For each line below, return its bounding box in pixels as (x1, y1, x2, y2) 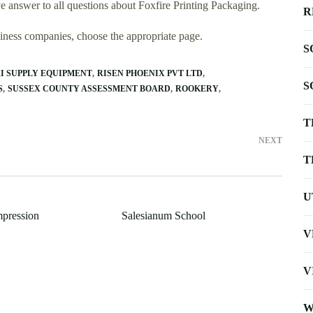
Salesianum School (121, 209, 205, 221)
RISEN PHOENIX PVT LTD (97, 68, 203, 78)
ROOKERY (175, 83, 219, 94)
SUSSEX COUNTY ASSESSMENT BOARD (8, 83, 170, 94)
